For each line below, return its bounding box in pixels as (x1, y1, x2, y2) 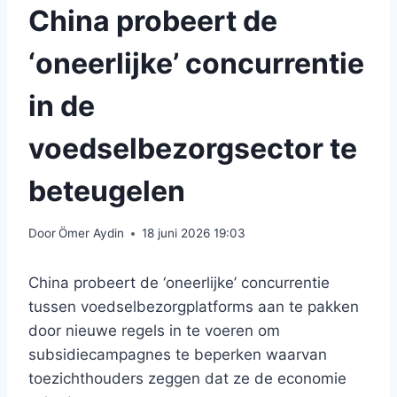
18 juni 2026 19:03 (142, 226, 246, 241)
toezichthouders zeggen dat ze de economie (28, 370, 346, 388)
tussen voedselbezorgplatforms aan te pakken (28, 298, 359, 316)
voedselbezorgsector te (28, 130, 357, 166)
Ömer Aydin (58, 226, 125, 241)
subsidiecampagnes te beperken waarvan (28, 346, 327, 364)
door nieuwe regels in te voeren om (28, 322, 280, 340)
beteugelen (28, 173, 185, 208)
